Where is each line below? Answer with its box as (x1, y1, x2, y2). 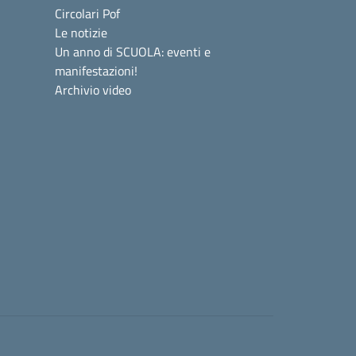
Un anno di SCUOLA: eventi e (55, 42, 211, 61)
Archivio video (55, 80, 131, 99)
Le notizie (55, 23, 107, 42)
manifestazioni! (55, 61, 137, 80)
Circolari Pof (55, 4, 120, 23)
